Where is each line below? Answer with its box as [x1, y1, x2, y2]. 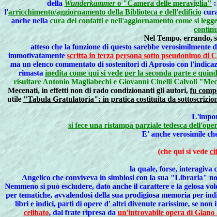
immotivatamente [8, 51, 67, 60]
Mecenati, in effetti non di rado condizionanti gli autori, [8, 86, 190, 94]
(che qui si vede [157, 147, 210, 155]
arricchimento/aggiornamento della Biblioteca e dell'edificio [8, 8, 201, 16]
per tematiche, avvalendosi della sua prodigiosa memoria [5, 191, 192, 199]
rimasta [18, 69, 45, 77]
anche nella [11, 16, 50, 25]
